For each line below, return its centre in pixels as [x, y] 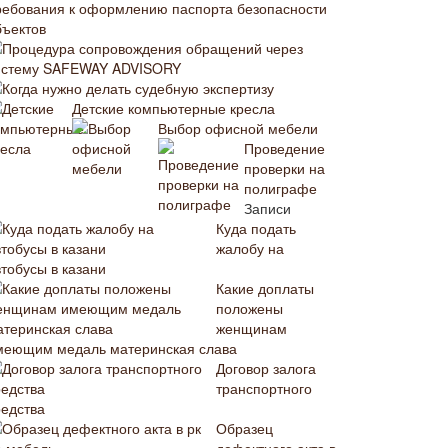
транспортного [264, 388]
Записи [267, 208]
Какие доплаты [265, 288]
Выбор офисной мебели [238, 128]
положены [249, 308]
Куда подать [256, 228]
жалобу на [250, 248]
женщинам [251, 328]
